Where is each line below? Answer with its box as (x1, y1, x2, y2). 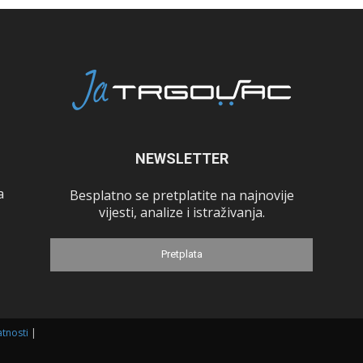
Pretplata (160, 248, 203, 260)
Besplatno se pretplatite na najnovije (69, 186, 294, 204)
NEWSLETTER (135, 150, 228, 167)
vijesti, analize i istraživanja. (98, 203, 265, 221)
